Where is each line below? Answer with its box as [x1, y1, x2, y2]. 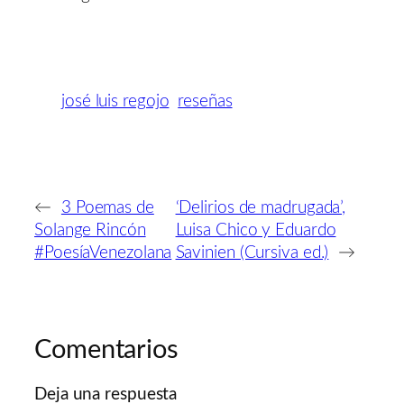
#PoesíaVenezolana [34, 243, 172, 262]
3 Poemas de [60, 198, 154, 216]
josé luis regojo [61, 92, 170, 110]
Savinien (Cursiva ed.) [175, 243, 329, 262]
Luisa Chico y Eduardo [175, 221, 336, 239]
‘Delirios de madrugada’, [175, 198, 346, 216]
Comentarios [34, 336, 179, 363]
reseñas [178, 92, 233, 110]
